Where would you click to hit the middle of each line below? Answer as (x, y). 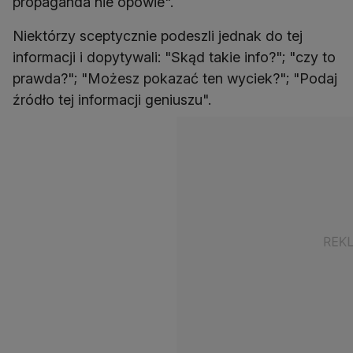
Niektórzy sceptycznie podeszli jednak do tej (158, 35)
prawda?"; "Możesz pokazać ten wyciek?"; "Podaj (175, 78)
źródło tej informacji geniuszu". (112, 99)
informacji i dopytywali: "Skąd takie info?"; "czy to (174, 57)
